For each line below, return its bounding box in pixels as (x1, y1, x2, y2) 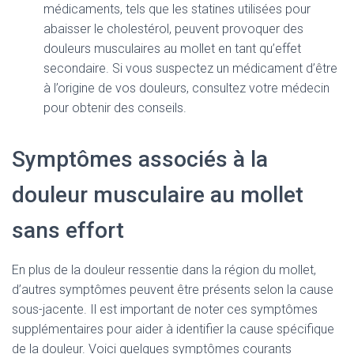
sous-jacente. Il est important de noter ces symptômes (12, 302, 318, 317)
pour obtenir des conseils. (43, 100, 186, 115)
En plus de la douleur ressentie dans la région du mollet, (12, 262, 316, 277)
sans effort (12, 217, 124, 243)
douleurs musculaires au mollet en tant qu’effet (43, 41, 301, 56)
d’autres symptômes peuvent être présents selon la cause (12, 282, 333, 297)
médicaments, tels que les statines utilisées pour (43, 2, 311, 17)
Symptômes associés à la (12, 146, 268, 172)
